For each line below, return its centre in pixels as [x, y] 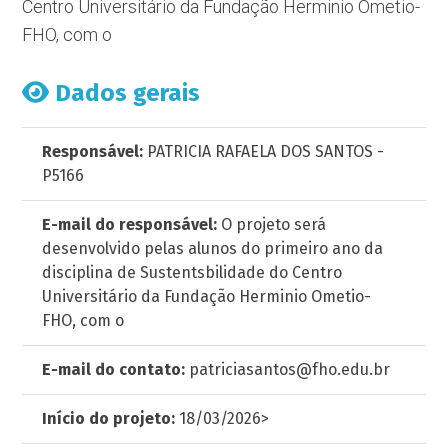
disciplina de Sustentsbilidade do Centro [192, 272]
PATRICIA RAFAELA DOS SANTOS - [264, 151]
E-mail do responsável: [130, 224]
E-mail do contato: [114, 369]
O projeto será [272, 224]
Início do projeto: [109, 418]
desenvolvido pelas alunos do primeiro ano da [213, 248]
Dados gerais [125, 93]
